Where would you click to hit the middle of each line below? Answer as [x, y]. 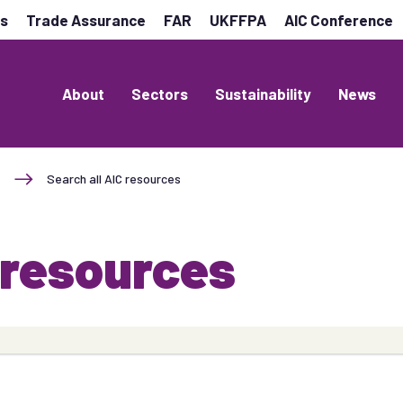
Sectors [160, 94]
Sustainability [263, 94]
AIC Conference [339, 20]
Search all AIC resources [114, 179]
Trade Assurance [86, 20]
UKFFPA [238, 20]
